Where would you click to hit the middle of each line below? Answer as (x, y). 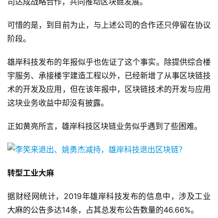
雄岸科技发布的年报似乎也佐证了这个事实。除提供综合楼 (109, 62)
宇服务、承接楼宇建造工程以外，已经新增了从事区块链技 (109, 76)
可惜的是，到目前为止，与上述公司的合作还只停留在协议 (109, 25)
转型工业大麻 (31, 173)
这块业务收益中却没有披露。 (58, 103)
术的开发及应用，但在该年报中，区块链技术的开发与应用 (109, 89)
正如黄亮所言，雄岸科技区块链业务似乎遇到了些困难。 (105, 126)
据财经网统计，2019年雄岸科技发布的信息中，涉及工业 (109, 196)
